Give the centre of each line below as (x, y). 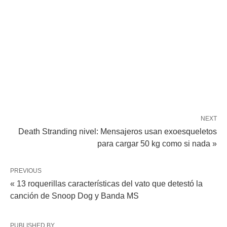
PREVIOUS (26, 171)
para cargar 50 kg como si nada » (157, 144)
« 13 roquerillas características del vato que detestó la (106, 184)
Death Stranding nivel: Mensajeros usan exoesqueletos (118, 132)
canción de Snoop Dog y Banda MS (74, 196)
